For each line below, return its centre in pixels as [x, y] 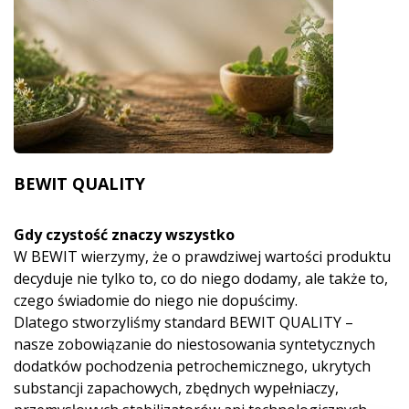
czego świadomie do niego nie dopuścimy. [156, 301]
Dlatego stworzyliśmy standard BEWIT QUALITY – [184, 323]
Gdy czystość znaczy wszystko [124, 235]
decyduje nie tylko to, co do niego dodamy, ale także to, [201, 279]
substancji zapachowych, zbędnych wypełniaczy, [176, 388]
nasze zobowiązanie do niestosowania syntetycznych [194, 345]
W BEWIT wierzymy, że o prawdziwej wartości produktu [202, 257]
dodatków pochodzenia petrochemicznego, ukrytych [192, 367]
